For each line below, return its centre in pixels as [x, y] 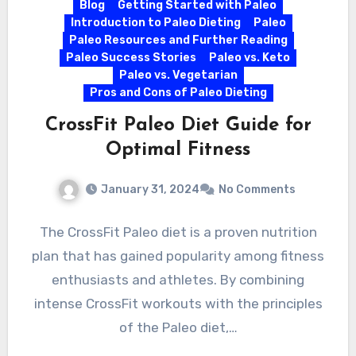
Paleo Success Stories [131, 58]
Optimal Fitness [178, 151]
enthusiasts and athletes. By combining [178, 279]
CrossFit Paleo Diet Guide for [178, 126]
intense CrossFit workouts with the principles [178, 303]
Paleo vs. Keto [250, 58]
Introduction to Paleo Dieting [155, 23]
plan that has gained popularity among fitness [178, 255]
